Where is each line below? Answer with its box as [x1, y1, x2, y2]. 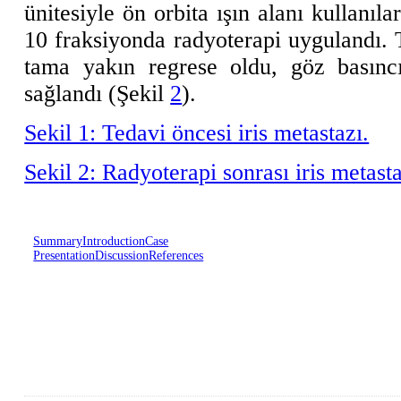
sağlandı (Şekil [24, 80, 171, 107]
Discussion [95, 248, 149, 262]
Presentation [33, 248, 96, 262]
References [149, 248, 204, 262]
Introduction [82, 234, 146, 248]
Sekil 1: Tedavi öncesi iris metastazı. [24, 119, 370, 146]
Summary [33, 234, 83, 248]
